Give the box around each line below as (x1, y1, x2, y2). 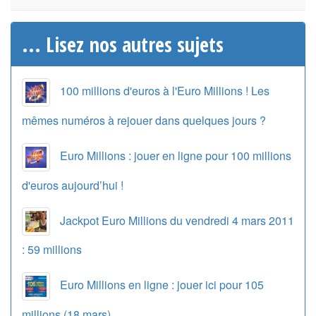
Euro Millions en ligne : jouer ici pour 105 (60, 276, 264, 293)
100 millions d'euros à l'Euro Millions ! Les (60, 83, 269, 99)
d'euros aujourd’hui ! (22, 176, 123, 193)
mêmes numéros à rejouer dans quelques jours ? (22, 111, 266, 128)
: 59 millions (22, 241, 82, 258)
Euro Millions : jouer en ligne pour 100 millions (60, 147, 291, 164)
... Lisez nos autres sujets (22, 30, 224, 58)
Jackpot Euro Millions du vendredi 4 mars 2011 (60, 212, 294, 229)
